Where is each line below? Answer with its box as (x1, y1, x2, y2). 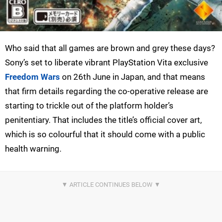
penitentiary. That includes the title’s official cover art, (5, 114, 202, 125)
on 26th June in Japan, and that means (60, 71, 205, 82)
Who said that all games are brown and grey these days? (5, 43, 215, 53)
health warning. (5, 143, 61, 154)
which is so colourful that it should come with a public (5, 129, 205, 139)
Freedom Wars (5, 71, 60, 82)
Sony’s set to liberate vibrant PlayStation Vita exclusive (5, 57, 208, 67)
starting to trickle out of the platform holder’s (5, 100, 173, 111)
